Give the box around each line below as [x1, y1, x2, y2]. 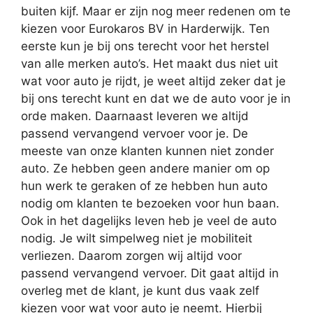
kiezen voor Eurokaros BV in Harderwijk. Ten [21, 22, 270, 36]
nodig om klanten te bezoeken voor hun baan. [21, 196, 279, 211]
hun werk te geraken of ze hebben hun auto [21, 179, 268, 194]
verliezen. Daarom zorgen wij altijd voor [21, 249, 242, 263]
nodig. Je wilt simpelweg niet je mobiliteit [21, 231, 252, 246]
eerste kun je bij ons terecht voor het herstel [21, 39, 269, 54]
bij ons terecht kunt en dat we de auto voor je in [21, 92, 291, 106]
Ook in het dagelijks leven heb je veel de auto [21, 214, 277, 228]
